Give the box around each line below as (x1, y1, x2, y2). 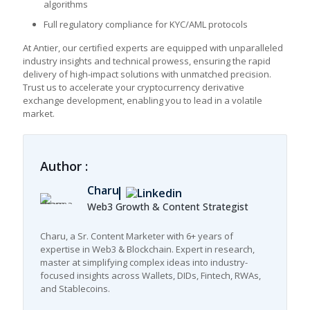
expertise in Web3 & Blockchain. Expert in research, (40, 243, 255, 255)
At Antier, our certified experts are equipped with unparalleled (23, 42, 283, 54)
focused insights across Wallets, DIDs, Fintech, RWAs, (40, 269, 261, 282)
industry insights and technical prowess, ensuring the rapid (23, 55, 271, 67)
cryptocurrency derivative (137, 81, 244, 93)
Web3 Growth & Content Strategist (87, 200, 248, 213)
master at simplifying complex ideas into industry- (40, 256, 248, 268)
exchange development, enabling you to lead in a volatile (23, 94, 262, 107)
